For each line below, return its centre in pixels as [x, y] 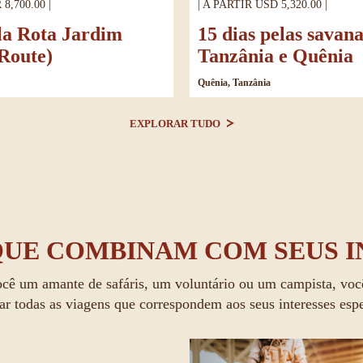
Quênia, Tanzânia [234, 83]
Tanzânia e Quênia [275, 56]
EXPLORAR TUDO [176, 124]
